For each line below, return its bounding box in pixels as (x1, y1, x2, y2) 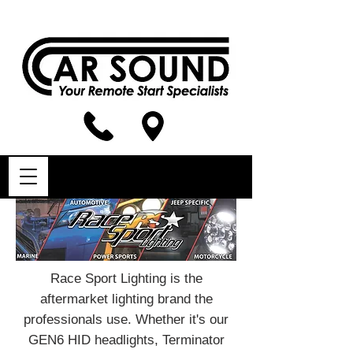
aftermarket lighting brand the (39, 292, 213, 307)
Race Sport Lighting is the (50, 271, 203, 286)
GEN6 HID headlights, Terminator (28, 333, 225, 347)
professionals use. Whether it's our (24, 312, 229, 327)
